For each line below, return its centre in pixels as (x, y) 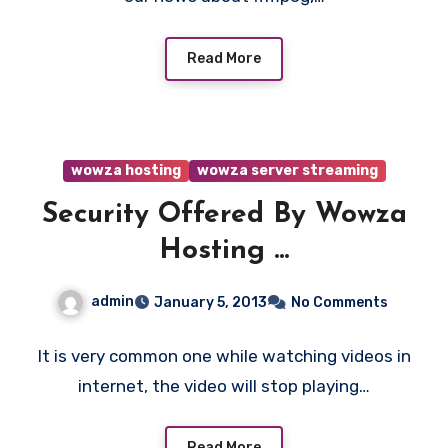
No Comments (339, 302)
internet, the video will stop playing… (224, 385)
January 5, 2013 (210, 302)
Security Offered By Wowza (224, 215)
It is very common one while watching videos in (224, 355)
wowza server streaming (287, 170)
